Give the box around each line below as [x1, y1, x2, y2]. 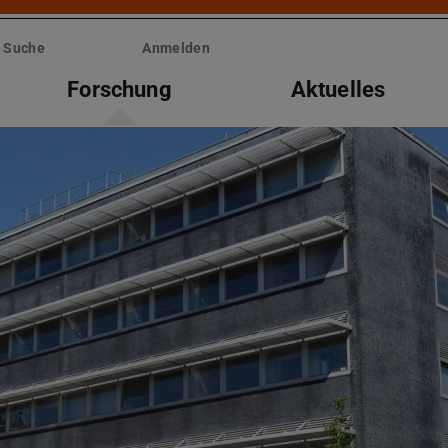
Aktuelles [290, 76, 386, 102]
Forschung [67, 76, 172, 102]
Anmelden [142, 40, 210, 57]
